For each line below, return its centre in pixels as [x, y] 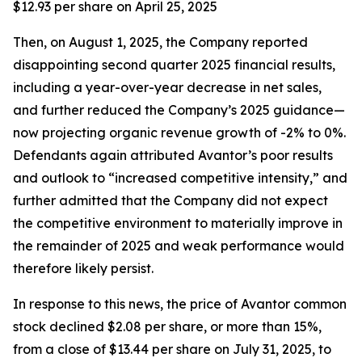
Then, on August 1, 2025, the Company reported [160, 42]
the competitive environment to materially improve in [178, 223]
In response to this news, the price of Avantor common [180, 304]
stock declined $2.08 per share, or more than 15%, [167, 327]
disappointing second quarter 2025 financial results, [174, 65]
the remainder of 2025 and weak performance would [179, 246]
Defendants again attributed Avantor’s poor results [173, 156]
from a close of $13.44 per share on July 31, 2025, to [172, 349]
